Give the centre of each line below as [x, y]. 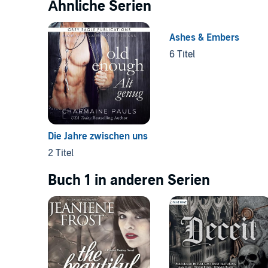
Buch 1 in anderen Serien [129, 180]
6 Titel [182, 54]
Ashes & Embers [204, 37]
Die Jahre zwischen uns [98, 136]
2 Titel [61, 153]
